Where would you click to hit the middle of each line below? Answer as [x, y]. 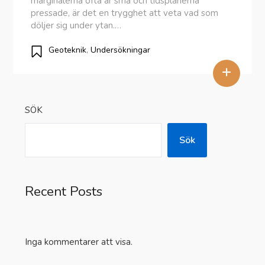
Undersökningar [121, 50]
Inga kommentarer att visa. [79, 242]
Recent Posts [64, 191]
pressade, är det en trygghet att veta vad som [125, 13]
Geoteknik [68, 50]
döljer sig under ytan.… [76, 25]
